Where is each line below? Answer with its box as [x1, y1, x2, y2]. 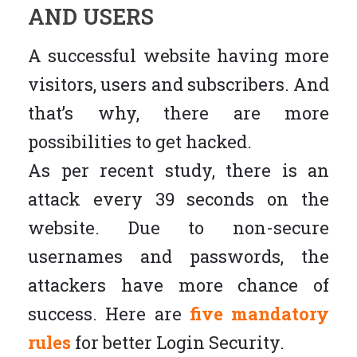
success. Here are [28, 302, 190, 325]
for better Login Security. [71, 331, 284, 354]
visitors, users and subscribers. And [28, 73, 329, 96]
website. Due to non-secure [28, 216, 329, 239]
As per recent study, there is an [28, 159, 329, 182]
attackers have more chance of [28, 273, 329, 296]
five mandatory [189, 302, 329, 325]
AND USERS [28, 2, 154, 30]
